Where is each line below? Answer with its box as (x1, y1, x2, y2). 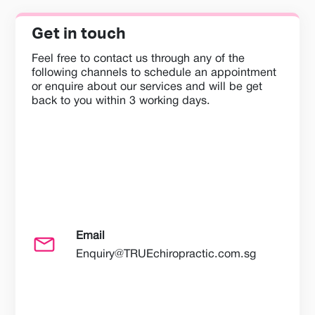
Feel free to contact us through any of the (31, 53, 245, 64)
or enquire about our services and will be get (31, 81, 262, 92)
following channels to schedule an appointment (31, 67, 276, 78)
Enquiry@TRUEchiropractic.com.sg (75, 248, 256, 259)
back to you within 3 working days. (31, 95, 210, 106)
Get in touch (31, 25, 126, 42)
